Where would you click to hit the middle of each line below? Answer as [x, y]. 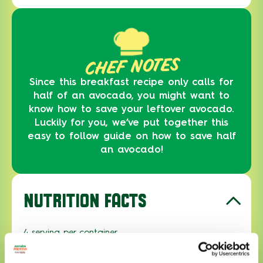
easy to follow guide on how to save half [131, 136]
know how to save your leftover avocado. [131, 109]
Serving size [51, 250]
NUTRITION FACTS [85, 200]
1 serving [220, 250]
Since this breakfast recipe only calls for [131, 82]
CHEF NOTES [131, 66]
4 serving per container [70, 233]
